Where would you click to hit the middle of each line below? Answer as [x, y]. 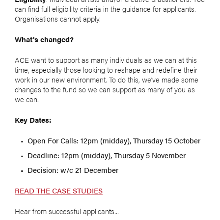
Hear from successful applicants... [67, 211]
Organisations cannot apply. [58, 19]
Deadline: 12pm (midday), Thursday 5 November [107, 155]
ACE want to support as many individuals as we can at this [106, 60]
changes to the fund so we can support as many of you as [105, 89]
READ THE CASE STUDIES [59, 191]
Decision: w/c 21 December [73, 170]
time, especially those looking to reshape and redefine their [106, 70]
